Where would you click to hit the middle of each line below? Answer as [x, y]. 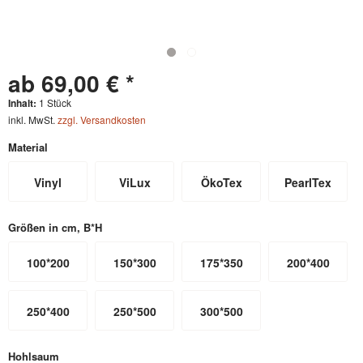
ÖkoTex [221, 182]
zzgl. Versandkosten [102, 120]
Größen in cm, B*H [55, 227]
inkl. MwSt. [33, 120]
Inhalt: [23, 103]
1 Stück [55, 102]
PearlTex [308, 182]
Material [28, 147]
